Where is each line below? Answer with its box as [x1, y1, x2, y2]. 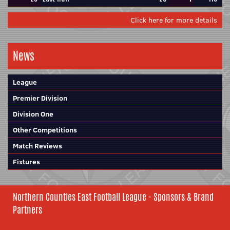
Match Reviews [13, 141, 62, 151]
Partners [13, 203, 42, 216]
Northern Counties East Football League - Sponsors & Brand [13, 190, 214, 203]
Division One [13, 109, 53, 119]
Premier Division [13, 93, 67, 103]
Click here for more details [130, 15, 217, 25]
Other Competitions [13, 125, 77, 135]
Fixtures [13, 157, 40, 167]
